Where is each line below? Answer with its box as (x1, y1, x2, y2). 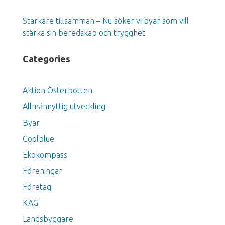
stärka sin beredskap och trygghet (22, 28, 145, 37)
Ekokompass (22, 150, 67, 159)
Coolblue (22, 134, 54, 143)
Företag (22, 182, 51, 191)
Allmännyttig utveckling (22, 101, 105, 111)
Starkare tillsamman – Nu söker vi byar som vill (22, 16, 189, 25)
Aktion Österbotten (22, 85, 92, 95)
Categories (22, 53, 70, 64)
